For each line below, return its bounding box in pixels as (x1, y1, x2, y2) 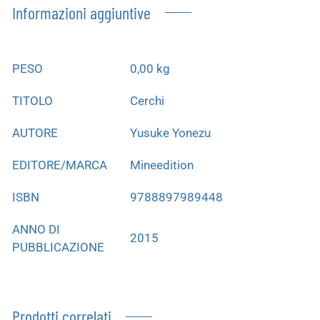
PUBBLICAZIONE (12, 239, 104, 254)
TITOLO (12, 93, 53, 108)
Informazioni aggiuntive (12, 1, 151, 23)
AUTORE (12, 125, 58, 140)
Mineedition (130, 157, 194, 172)
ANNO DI (12, 221, 60, 236)
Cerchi (130, 93, 164, 108)
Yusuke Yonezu (130, 125, 211, 140)
